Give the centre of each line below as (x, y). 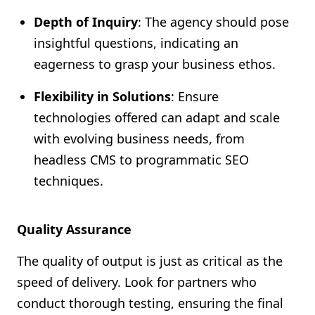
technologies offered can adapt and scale (157, 117)
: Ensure (195, 96)
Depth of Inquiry (86, 22)
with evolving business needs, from (139, 139)
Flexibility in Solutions (102, 96)
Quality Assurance (74, 229)
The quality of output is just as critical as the (150, 261)
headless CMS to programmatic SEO (141, 160)
